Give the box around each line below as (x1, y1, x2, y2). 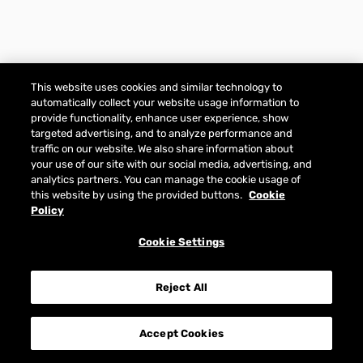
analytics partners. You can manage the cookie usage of (31, 173, 301, 186)
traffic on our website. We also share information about (31, 143, 294, 155)
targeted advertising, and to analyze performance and (31, 127, 293, 139)
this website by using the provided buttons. (31, 189, 246, 201)
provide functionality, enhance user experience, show (31, 112, 289, 124)
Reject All (155, 281, 208, 293)
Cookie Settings (139, 236, 224, 248)
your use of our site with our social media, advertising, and (31, 158, 313, 170)
